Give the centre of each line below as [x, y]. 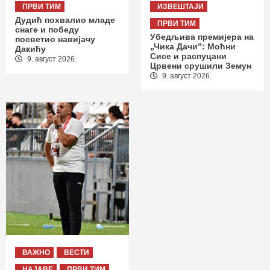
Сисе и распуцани [188, 56]
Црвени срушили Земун [201, 65]
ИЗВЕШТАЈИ [181, 6]
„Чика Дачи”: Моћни [193, 46]
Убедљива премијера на [202, 36]
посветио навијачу [55, 39]
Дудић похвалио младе [65, 20]
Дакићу [30, 49]
